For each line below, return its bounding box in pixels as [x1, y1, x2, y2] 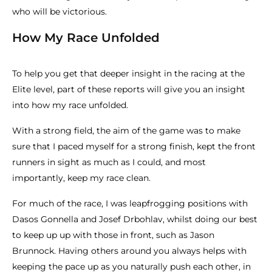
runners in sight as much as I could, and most [12, 157, 206, 168]
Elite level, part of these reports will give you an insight [12, 84, 245, 95]
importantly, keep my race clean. [12, 172, 151, 184]
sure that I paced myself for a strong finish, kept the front [12, 141, 256, 152]
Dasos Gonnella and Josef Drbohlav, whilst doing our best [12, 214, 257, 225]
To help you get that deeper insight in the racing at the [12, 68, 245, 80]
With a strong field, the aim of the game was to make [12, 125, 240, 137]
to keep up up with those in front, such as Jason [12, 229, 214, 241]
